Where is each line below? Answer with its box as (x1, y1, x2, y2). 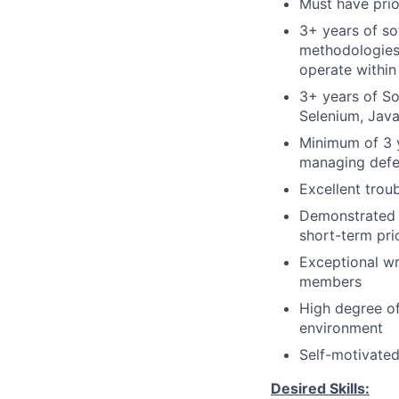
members (299, 272, 362, 290)
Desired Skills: (271, 379, 370, 397)
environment (299, 318, 383, 337)
